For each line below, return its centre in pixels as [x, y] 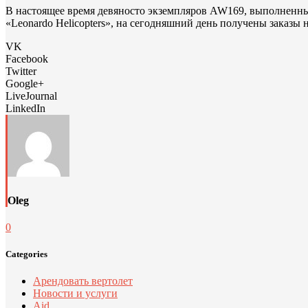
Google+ [25, 84]
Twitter [21, 71]
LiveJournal [31, 96]
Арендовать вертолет [83, 281]
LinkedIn [25, 109]
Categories [26, 254]
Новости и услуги [75, 294]
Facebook [27, 59]
